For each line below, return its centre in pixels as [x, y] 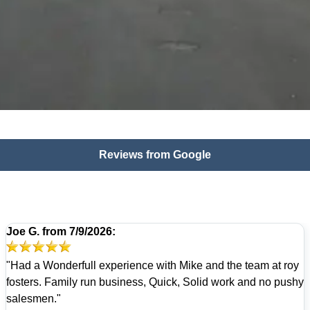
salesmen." [34, 298]
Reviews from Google [155, 154]
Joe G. [23, 231]
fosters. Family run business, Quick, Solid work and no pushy [155, 282]
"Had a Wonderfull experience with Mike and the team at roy [153, 265]
